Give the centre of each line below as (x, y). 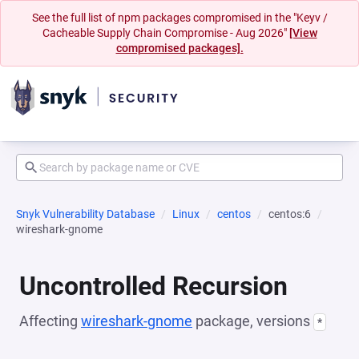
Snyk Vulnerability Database (85, 214)
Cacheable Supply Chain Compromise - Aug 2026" (165, 33)
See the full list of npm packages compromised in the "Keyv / (179, 18)
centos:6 (290, 214)
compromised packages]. (179, 48)
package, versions (253, 321)
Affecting (50, 321)
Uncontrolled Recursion (153, 286)
